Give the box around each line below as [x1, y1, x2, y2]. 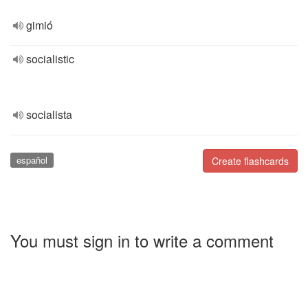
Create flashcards [212, 154, 289, 168]
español [16, 153, 47, 166]
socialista [26, 107, 72, 122]
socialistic [26, 51, 74, 67]
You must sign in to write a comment [10, 228, 274, 252]
